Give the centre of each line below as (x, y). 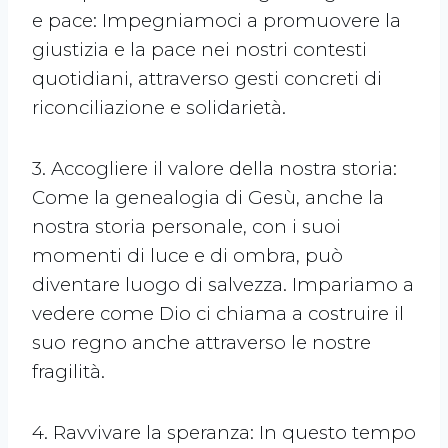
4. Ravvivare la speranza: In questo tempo (224, 433)
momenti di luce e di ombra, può (187, 256)
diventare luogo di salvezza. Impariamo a (223, 285)
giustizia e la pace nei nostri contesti (199, 50)
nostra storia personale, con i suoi (186, 227)
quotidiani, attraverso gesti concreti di (207, 79)
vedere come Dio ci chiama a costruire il (218, 314)
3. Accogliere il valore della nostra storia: (214, 169)
